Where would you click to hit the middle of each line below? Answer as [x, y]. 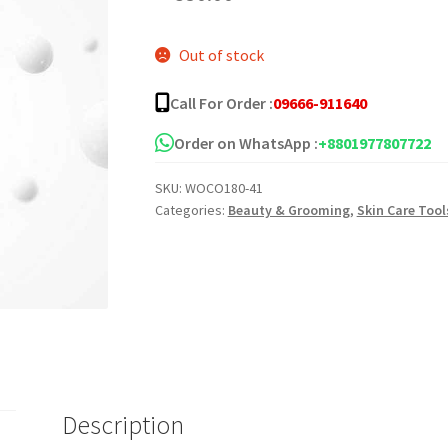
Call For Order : [221, 102]
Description [123, 425]
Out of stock [222, 54]
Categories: [191, 209]
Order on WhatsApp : [245, 142]
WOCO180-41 [223, 187]
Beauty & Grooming [288, 209]
